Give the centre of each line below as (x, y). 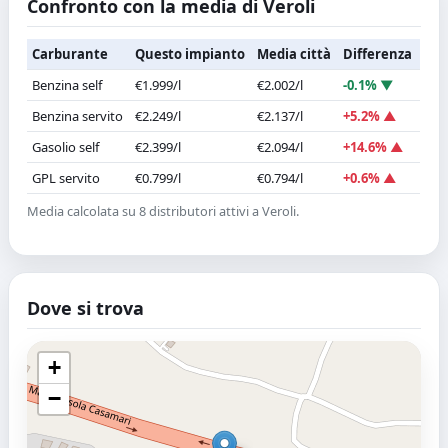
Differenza (378, 53)
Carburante (70, 53)
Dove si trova (86, 307)
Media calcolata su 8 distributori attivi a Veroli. (163, 210)
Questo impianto (190, 53)
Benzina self (67, 84)
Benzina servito (78, 115)
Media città (294, 53)
